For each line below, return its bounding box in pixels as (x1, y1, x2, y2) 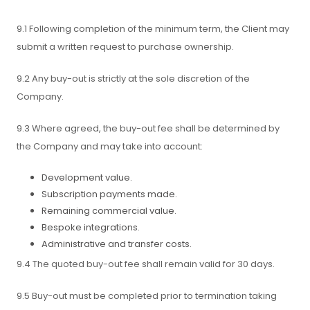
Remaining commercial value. (42, 204, 176, 217)
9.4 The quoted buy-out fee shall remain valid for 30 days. (17, 257, 275, 271)
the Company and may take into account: (17, 140, 203, 153)
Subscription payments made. (42, 188, 177, 201)
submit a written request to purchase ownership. (17, 40, 234, 53)
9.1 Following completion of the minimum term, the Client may (17, 22, 289, 35)
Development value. (42, 171, 132, 184)
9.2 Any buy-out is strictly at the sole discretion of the (17, 72, 250, 85)
